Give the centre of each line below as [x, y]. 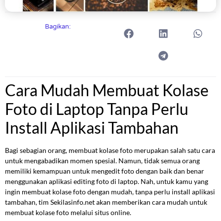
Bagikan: [58, 27]
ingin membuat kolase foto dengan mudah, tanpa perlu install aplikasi [110, 192]
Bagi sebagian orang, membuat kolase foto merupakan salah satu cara [110, 150]
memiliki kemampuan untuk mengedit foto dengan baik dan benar [105, 171]
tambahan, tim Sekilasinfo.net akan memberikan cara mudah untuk [106, 202]
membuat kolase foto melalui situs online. [68, 213]
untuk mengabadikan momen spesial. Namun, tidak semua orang [102, 161]
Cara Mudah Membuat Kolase [107, 90]
